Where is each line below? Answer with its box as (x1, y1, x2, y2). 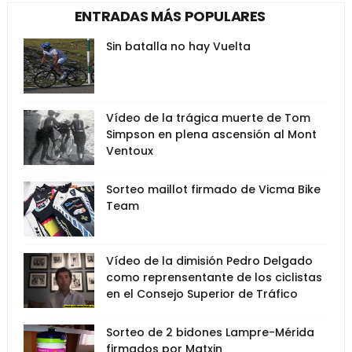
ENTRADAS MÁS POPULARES (74, 6, 266, 26)
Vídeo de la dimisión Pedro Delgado (105, 253, 313, 269)
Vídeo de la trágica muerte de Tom (105, 110, 310, 126)
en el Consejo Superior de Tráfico (105, 286, 298, 302)
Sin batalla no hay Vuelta (105, 38, 251, 54)
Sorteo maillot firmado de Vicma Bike (105, 181, 321, 197)
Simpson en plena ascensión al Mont (105, 126, 317, 142)
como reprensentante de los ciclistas (105, 269, 322, 285)
